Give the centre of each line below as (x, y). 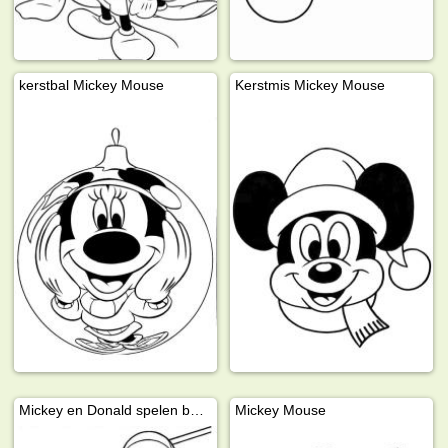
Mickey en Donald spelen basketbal (197, 409)
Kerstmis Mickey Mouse (310, 85)
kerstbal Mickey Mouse (92, 85)
